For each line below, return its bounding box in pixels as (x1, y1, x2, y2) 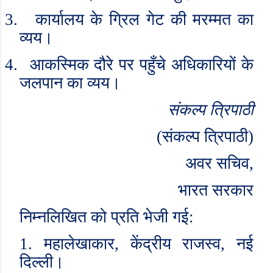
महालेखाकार (43, 235, 115, 253)
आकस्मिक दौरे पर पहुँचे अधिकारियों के (29, 55, 253, 74)
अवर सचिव (185, 154, 249, 172)
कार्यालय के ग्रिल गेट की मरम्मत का (35, 10, 254, 29)
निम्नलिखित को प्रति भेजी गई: (19, 208, 194, 226)
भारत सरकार (178, 181, 253, 199)
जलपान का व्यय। (19, 74, 121, 92)
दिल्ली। (19, 253, 64, 271)
